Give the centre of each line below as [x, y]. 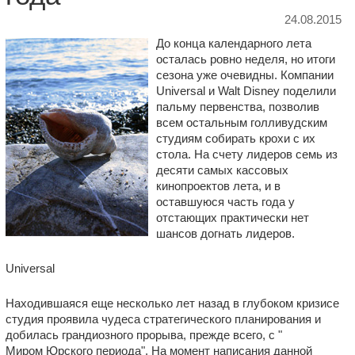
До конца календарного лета [234, 43]
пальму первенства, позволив [238, 107]
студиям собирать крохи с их [236, 138]
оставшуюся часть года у [225, 202]
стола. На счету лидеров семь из [247, 154]
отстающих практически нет [233, 218]
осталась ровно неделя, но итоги [246, 59]
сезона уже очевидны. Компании [245, 75]
